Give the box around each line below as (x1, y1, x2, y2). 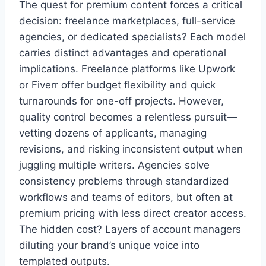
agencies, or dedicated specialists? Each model (19, 30, 246, 43)
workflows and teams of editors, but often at (19, 191, 233, 203)
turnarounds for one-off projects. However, (19, 94, 224, 107)
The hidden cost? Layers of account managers (19, 223, 241, 235)
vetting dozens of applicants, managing (19, 126, 207, 139)
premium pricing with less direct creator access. (19, 207, 246, 219)
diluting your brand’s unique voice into (19, 239, 199, 251)
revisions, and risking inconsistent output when (19, 142, 243, 155)
